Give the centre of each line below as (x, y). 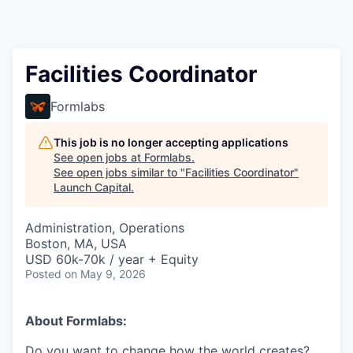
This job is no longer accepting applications (171, 142)
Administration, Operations (105, 228)
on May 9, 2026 (105, 274)
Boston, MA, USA (76, 243)
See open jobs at (99, 157)
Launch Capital (92, 187)
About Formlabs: (76, 321)
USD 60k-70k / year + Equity (112, 259)
